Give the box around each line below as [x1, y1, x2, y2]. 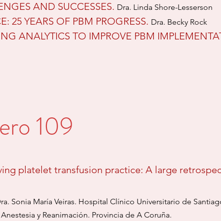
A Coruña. [137, 210, 172, 220]
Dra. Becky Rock [151, 17, 207, 27]
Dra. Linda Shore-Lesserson [117, 2, 213, 12]
